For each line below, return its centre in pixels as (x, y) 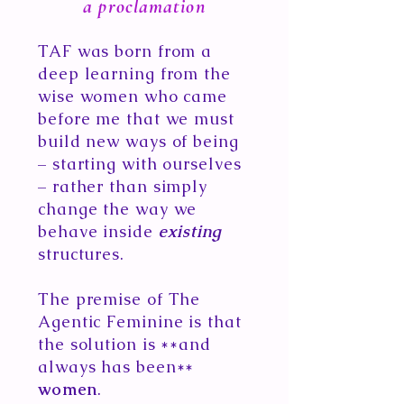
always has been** (116, 367)
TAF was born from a (125, 51)
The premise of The (119, 299)
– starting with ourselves (140, 164)
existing (190, 231)
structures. (81, 254)
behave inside (98, 231)
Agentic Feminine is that (140, 321)
